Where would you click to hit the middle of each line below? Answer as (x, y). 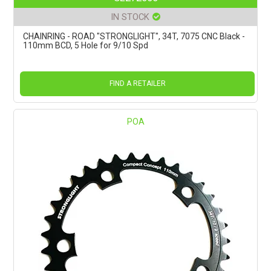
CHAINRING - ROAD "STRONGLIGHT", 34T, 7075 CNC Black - (134, 36)
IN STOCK (130, 17)
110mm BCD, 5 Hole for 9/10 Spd (86, 45)
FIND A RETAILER (137, 83)
